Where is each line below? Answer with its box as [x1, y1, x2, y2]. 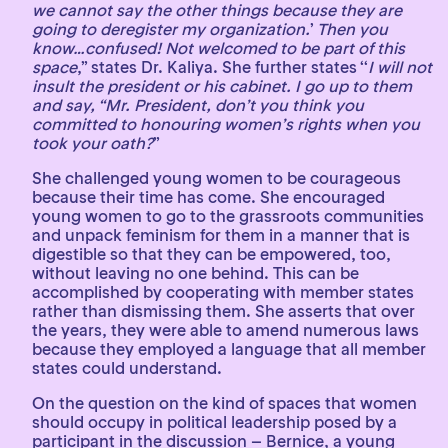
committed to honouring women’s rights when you [32, 113, 420, 134]
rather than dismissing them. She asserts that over [32, 300, 415, 321]
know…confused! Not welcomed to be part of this [32, 37, 405, 58]
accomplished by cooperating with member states [32, 281, 414, 302]
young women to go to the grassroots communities [32, 205, 424, 226]
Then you [317, 18, 388, 39]
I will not [368, 56, 432, 77]
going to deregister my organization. [32, 18, 310, 39]
